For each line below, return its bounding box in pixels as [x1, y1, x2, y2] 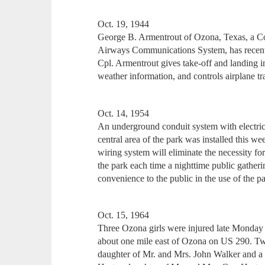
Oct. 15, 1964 [98, 210, 150, 221]
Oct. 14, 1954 [98, 108, 150, 118]
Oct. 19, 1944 [98, 19, 150, 30]
